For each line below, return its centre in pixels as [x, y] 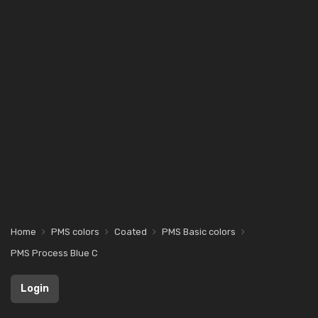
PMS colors [75, 232]
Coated [131, 232]
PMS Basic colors [199, 232]
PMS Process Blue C [54, 253]
